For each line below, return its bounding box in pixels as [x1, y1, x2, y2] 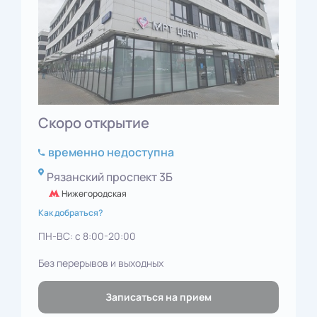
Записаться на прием [105, 290, 212, 304]
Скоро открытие [38, 113, 149, 132]
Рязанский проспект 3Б [47, 168, 173, 185]
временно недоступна [48, 144, 174, 160]
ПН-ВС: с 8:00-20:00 [38, 229, 136, 243]
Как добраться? [38, 206, 103, 219]
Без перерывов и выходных [38, 255, 163, 270]
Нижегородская [62, 187, 127, 200]
